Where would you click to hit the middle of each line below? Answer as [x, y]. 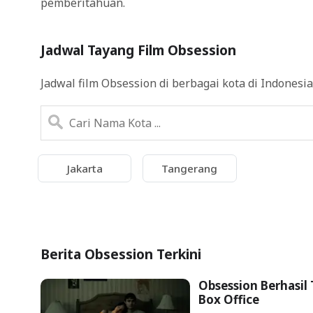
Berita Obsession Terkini [121, 254]
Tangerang [190, 169]
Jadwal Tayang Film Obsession [138, 50]
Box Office [228, 300]
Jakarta [85, 169]
